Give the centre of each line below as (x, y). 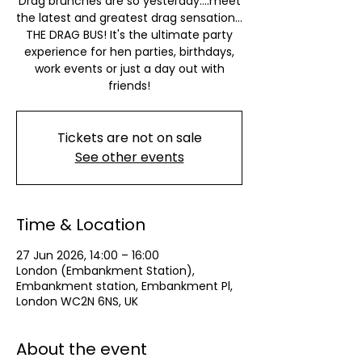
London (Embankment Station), (105, 271)
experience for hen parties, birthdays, (129, 52)
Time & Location (81, 225)
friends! (129, 86)
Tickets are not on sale (129, 138)
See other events (129, 157)
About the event (82, 349)
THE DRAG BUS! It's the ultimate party (129, 35)
